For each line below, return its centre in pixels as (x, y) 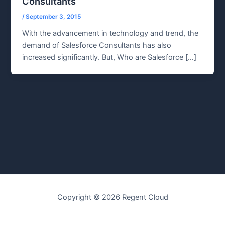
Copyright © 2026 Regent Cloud (113, 197)
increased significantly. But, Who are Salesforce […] (109, 58)
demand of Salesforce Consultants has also (97, 45)
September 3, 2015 (53, 17)
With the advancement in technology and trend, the (110, 33)
